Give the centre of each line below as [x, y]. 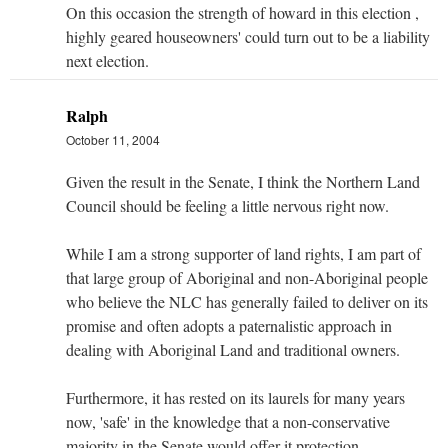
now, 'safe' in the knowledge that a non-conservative [228, 421]
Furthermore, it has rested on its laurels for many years [235, 397]
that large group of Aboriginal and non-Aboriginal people [247, 277]
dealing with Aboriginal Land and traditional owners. [233, 349]
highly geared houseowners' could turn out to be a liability [248, 36]
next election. [107, 60]
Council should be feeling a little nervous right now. [227, 205]
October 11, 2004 [113, 139]
